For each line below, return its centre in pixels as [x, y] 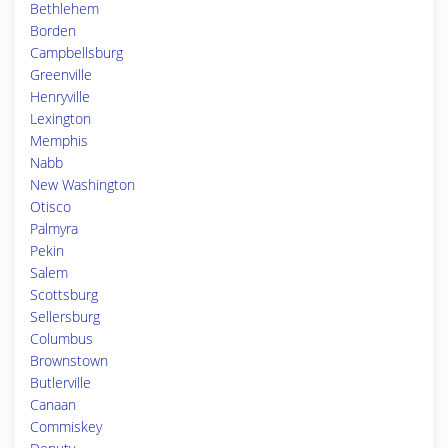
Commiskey [66, 426]
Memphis [59, 140]
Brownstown [69, 360]
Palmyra [54, 228]
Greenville [61, 74]
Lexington [60, 118]
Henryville [60, 96]
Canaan [53, 404]
